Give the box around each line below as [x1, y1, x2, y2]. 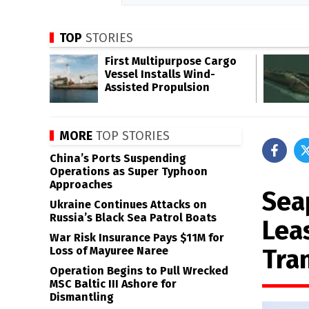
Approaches [50, 178, 112, 191]
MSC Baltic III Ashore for [50, 277, 177, 290]
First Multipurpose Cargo [105, 54, 237, 68]
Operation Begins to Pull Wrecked [50, 264, 228, 277]
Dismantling [50, 290, 114, 303]
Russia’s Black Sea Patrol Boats [50, 211, 217, 224]
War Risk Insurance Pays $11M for [50, 231, 224, 244]
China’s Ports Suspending [50, 152, 186, 165]
